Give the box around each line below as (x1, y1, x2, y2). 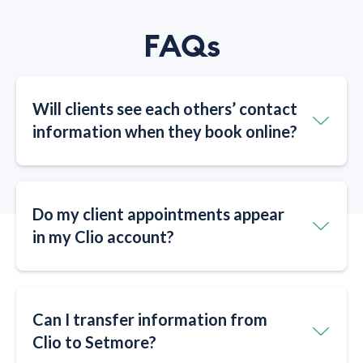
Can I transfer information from (32, 309, 267, 329)
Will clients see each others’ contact (32, 98, 297, 118)
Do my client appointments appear (32, 203, 284, 224)
